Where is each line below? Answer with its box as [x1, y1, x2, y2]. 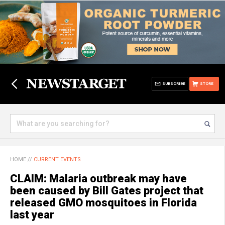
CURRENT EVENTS [34, 156, 81, 163]
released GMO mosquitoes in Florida [10, 196, 197, 209]
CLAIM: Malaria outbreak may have [10, 172, 187, 185]
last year [10, 208, 54, 221]
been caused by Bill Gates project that [10, 184, 203, 197]
